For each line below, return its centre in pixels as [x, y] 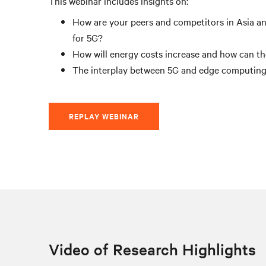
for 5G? [88, 37]
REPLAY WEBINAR [104, 116]
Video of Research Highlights [152, 249]
